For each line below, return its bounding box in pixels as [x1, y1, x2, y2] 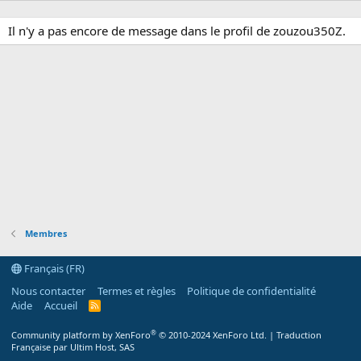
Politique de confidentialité [187, 284, 316, 298]
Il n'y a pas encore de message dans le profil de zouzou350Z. [8, 23, 346, 39]
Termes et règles [97, 284, 176, 298]
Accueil [44, 298, 77, 313]
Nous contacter [11, 284, 85, 298]
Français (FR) [22, 261, 85, 276]
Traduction [276, 329, 322, 341]
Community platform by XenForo [11, 329, 151, 341]
